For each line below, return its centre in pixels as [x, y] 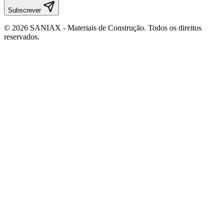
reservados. [22, 36]
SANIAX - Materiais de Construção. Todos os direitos [115, 27]
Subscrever [25, 10]
